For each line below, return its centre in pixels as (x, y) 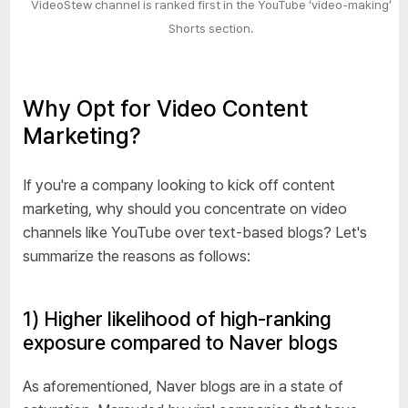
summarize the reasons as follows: (136, 255)
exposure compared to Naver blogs (180, 343)
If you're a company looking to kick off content (178, 184)
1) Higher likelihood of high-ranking (177, 319)
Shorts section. (211, 28)
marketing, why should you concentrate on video (184, 208)
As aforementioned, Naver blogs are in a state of (183, 387)
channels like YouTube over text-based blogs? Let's (194, 232)
